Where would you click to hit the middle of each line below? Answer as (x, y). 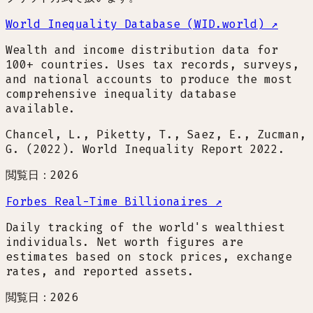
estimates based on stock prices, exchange (149, 256)
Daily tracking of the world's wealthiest (145, 227)
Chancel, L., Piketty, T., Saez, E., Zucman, (156, 134)
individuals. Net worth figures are (124, 242)
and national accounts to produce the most (149, 79)
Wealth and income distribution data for (142, 50)
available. (41, 108)
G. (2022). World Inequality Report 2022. (145, 149)
